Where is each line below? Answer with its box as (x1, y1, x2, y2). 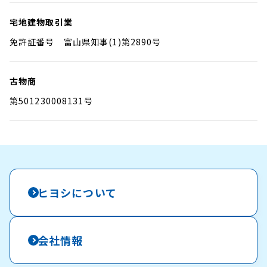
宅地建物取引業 (10, 16, 73, 28)
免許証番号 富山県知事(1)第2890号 (10, 36, 162, 48)
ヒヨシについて (38, 185, 117, 200)
